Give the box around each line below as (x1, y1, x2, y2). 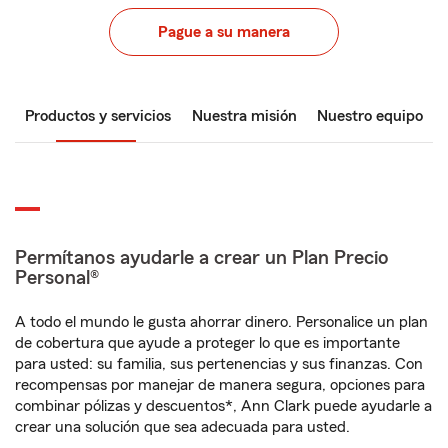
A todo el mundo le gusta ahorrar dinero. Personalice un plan (15, 314, 428, 330)
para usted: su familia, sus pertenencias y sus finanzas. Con (15, 356, 423, 372)
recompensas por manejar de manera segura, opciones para (15, 377, 425, 393)
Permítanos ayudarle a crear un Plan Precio (15, 248, 389, 268)
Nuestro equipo (317, 108, 423, 124)
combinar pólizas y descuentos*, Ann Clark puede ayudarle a (15, 398, 432, 414)
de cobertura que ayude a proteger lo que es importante (15, 335, 400, 351)
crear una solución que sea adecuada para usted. (15, 419, 350, 435)
